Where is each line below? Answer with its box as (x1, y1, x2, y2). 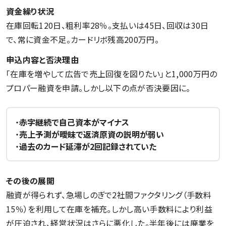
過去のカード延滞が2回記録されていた (19, 140, 156, 152)
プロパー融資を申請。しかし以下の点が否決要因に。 (6, 81, 191, 94)
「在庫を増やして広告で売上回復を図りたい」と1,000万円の (6, 67, 217, 80)
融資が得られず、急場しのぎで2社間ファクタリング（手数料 (6, 188, 211, 201)
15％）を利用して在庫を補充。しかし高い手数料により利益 (6, 202, 212, 215)
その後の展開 (6, 174, 54, 187)
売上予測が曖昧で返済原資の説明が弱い (19, 128, 164, 140)
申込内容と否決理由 (6, 53, 79, 66)
